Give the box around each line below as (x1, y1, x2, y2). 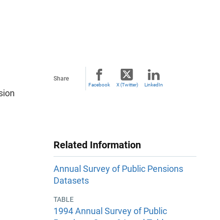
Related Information (54, 139, 141, 151)
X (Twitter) (116, 82, 138, 87)
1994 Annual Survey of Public (54, 205, 167, 216)
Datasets (54, 175, 89, 186)
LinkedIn (144, 82, 163, 87)
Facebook (88, 82, 110, 87)
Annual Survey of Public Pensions (54, 164, 183, 174)
